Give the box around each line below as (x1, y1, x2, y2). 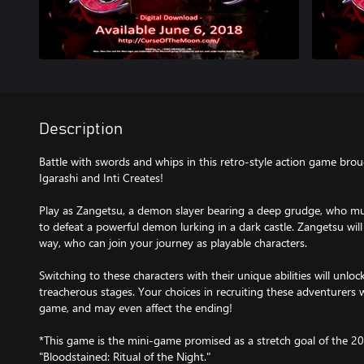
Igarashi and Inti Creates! (39, 170, 163, 185)
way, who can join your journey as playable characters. (39, 235, 307, 250)
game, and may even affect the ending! (39, 300, 232, 315)
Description (39, 121, 123, 137)
